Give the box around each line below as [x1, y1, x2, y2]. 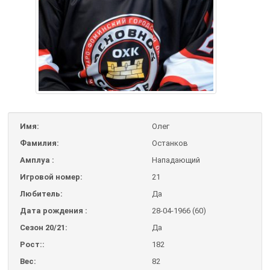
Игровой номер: [19, 172, 83, 181]
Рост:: [19, 239, 45, 249]
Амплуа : [19, 155, 54, 165]
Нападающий [151, 155, 200, 165]
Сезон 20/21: [19, 222, 67, 232]
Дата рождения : [19, 206, 87, 215]
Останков [151, 138, 188, 148]
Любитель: [19, 189, 63, 198]
